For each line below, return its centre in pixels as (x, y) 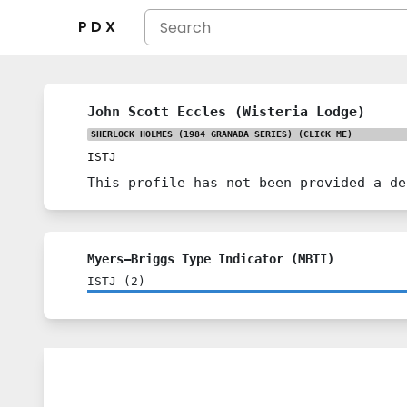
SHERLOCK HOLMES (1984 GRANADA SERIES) (192, 134)
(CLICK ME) (323, 134)
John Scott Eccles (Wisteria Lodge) (226, 111)
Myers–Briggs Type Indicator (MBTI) (211, 259)
